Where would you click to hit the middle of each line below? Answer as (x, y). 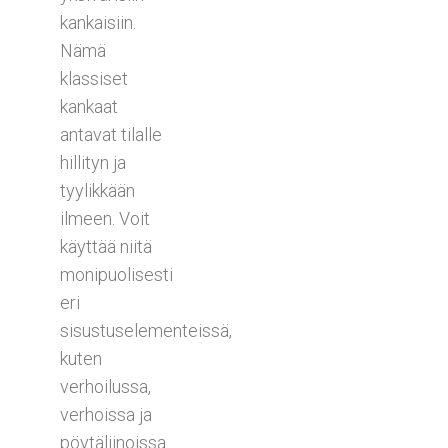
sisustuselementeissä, (146, 330)
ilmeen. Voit (105, 218)
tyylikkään (97, 190)
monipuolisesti (116, 274)
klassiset (94, 78)
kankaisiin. (98, 22)
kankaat (89, 106)
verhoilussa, (105, 386)
